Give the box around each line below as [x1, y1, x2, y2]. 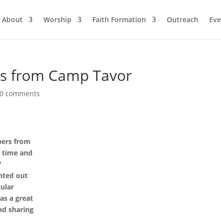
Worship [43, 15, 72, 24]
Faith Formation [92, 15, 146, 24]
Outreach [167, 15, 198, 24]
